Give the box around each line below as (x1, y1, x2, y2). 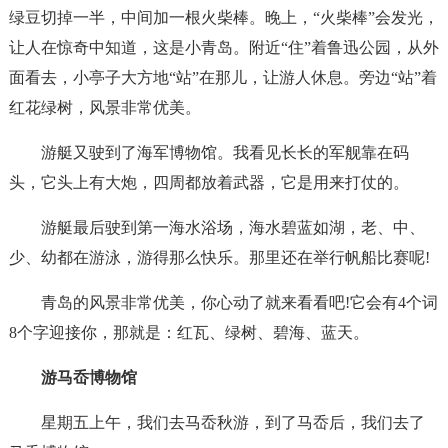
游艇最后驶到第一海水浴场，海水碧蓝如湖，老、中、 (40, 219, 425, 236)
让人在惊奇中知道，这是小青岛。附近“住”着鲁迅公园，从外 (8, 39, 439, 56)
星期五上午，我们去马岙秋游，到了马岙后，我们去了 (40, 414, 425, 431)
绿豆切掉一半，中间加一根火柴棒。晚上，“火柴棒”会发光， (8, 9, 439, 26)
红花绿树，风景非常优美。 (8, 99, 201, 116)
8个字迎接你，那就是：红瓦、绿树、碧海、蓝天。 (8, 324, 369, 341)
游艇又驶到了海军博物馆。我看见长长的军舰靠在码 (40, 144, 409, 161)
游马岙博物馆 (40, 369, 137, 386)
